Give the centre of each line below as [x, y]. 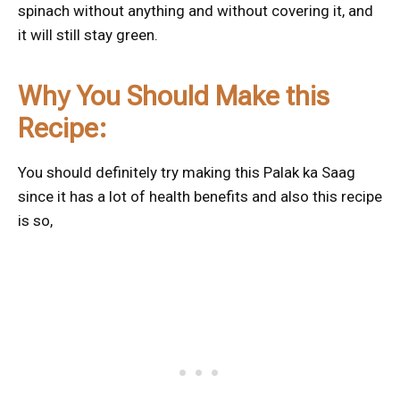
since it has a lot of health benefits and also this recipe [200, 197]
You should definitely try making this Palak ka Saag [187, 173]
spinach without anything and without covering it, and [196, 11]
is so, [35, 221]
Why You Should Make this [174, 96]
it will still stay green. [88, 35]
